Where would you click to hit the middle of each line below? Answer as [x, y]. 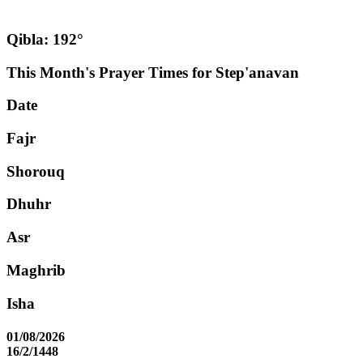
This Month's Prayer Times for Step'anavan [153, 72]
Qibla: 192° [45, 39]
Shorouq [36, 171]
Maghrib [36, 270]
